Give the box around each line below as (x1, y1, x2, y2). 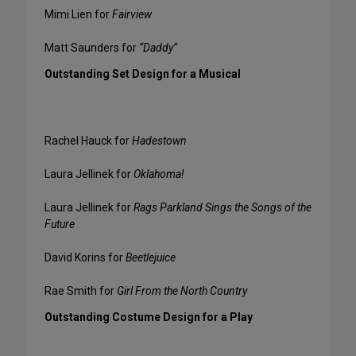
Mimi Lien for (44, 8, 112, 21)
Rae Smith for (44, 284, 117, 298)
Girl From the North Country (117, 284, 247, 298)
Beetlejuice (126, 251, 176, 265)
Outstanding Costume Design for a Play (44, 311, 253, 324)
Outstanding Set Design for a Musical (44, 68, 241, 81)
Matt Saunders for (44, 41, 139, 55)
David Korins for (44, 251, 126, 265)
